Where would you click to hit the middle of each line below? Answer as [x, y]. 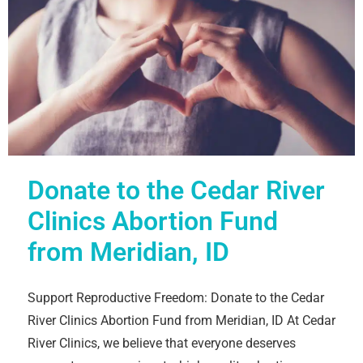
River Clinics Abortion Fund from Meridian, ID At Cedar [181, 320]
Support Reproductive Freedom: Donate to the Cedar [176, 297]
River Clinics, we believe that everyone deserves [162, 343]
